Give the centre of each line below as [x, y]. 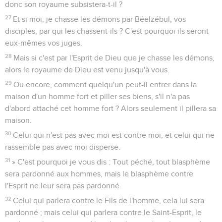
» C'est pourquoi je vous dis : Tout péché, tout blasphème [111, 162]
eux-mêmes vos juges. [44, 43]
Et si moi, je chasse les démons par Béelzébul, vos [100, 19]
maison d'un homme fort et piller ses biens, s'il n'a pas [97, 96]
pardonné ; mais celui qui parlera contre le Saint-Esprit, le [103, 212]
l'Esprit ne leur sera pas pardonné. [63, 186]
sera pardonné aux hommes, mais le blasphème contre [99, 174]
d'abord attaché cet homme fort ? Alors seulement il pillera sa [111, 108]
